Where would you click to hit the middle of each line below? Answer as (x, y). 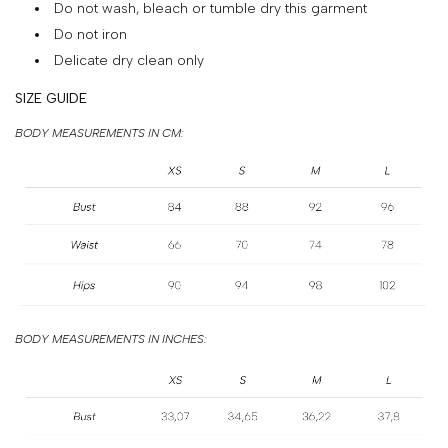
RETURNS (63, 81)
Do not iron (90, 34)
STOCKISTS (71, 331)
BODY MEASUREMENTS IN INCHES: (111, 338)
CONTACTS (71, 371)
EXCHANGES (76, 141)
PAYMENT (65, 41)
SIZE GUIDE (51, 98)
